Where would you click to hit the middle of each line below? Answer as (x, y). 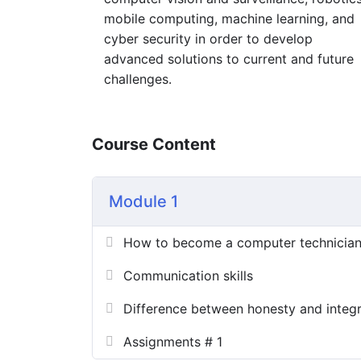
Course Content (154, 144)
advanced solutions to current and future (229, 58)
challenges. (138, 79)
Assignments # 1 (173, 341)
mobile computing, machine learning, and (229, 18)
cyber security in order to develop (208, 38)
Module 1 (143, 201)
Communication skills (188, 275)
